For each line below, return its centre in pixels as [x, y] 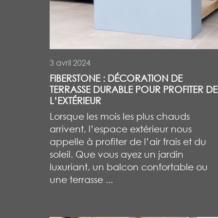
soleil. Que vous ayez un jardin [117, 154]
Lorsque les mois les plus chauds [120, 116]
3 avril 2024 [70, 63]
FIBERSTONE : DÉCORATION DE [116, 78]
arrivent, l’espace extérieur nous [121, 128]
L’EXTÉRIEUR [75, 100]
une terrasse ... [81, 179]
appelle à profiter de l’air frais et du [128, 141]
